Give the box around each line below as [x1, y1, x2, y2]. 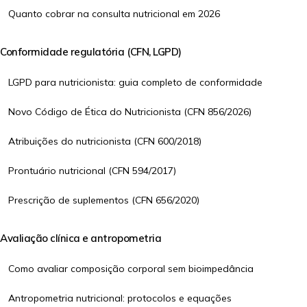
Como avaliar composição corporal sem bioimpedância [8, 262, 254, 275]
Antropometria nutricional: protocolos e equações [8, 292, 232, 304]
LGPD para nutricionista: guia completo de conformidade [8, 76, 262, 88]
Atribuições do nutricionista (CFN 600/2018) [8, 135, 201, 147]
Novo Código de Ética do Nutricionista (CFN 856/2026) [8, 106, 251, 118]
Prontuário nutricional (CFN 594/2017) [8, 164, 176, 177]
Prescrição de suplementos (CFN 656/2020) [8, 194, 199, 206]
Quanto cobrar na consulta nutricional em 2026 [8, 8, 220, 20]
